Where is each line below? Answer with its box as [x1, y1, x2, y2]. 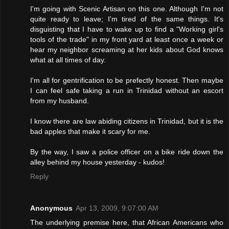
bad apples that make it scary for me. [30, 127, 150, 135]
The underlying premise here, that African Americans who [30, 218, 223, 226]
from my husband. [30, 96, 89, 105]
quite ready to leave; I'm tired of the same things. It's [30, 14, 223, 23]
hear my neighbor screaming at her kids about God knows [30, 45, 223, 54]
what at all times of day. [30, 55, 106, 64]
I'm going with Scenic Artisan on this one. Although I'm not [30, 4, 223, 13]
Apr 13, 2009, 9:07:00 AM [76, 203, 158, 212]
